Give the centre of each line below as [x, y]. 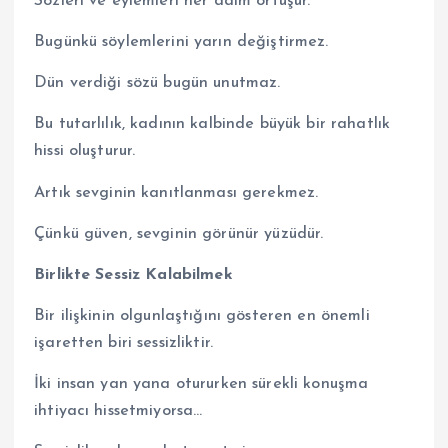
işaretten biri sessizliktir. [124, 342]
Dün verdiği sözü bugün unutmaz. [157, 83]
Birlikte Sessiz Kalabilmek [133, 274]
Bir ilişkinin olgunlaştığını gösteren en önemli [202, 315]
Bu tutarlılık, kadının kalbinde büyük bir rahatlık [212, 124]
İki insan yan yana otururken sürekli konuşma [201, 383]
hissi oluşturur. [85, 151]
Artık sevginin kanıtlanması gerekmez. [176, 192]
